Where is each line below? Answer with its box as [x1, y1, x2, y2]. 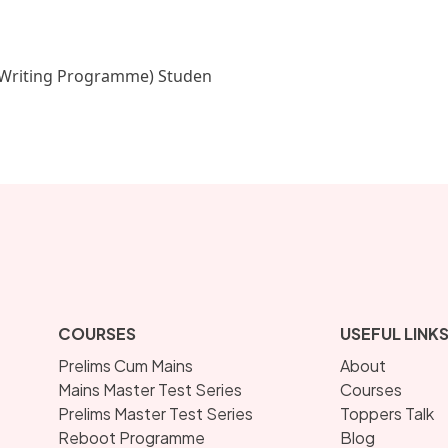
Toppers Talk [340, 403, 434, 425]
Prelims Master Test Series [58, 403, 253, 425]
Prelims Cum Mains [58, 355, 193, 377]
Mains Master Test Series [58, 379, 242, 401]
